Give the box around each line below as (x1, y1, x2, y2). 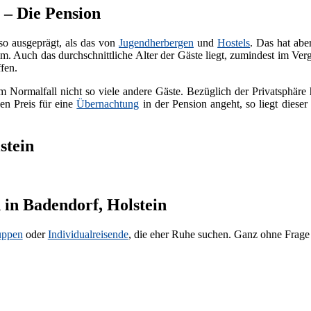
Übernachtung (76, 98, 140, 110)
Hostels (217, 37, 251, 49)
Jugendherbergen (119, 37, 194, 49)
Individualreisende (47, 228, 128, 240)
